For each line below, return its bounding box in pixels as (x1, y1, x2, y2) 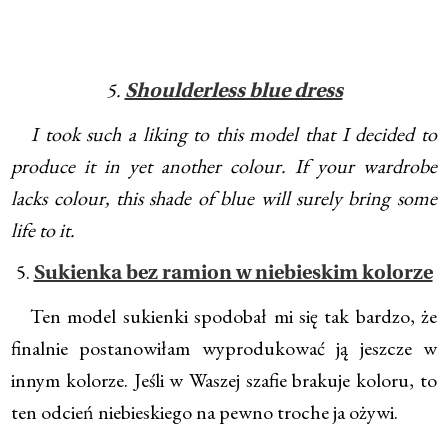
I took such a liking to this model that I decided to (11, 121, 437, 148)
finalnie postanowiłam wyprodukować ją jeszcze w (11, 335, 437, 362)
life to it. (11, 217, 76, 244)
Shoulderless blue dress (124, 82, 343, 103)
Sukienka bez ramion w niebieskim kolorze (33, 264, 433, 285)
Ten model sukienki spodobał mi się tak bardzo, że (11, 303, 437, 330)
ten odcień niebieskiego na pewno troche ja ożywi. (11, 399, 403, 426)
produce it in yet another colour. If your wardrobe (11, 153, 437, 180)
